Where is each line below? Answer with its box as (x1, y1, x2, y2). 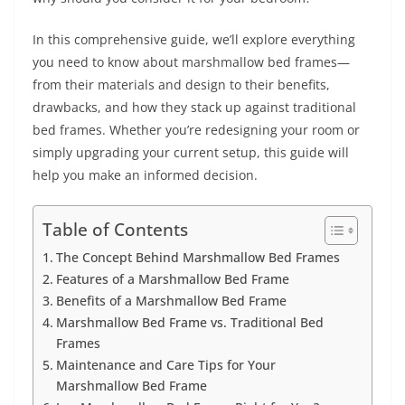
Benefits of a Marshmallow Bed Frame (55, 292, 287, 309)
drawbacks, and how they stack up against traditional (33, 99, 356, 116)
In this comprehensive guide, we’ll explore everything (33, 31, 355, 48)
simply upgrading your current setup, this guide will (33, 144, 349, 161)
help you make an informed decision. (33, 166, 258, 184)
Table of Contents (42, 217, 188, 242)
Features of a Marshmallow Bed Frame (55, 270, 289, 287)
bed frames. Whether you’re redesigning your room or (33, 121, 360, 138)
